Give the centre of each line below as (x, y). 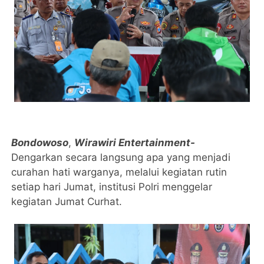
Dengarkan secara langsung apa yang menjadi (121, 157)
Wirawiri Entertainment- (135, 142)
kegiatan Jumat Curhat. (68, 201)
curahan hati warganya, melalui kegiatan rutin (119, 172)
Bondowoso (40, 142)
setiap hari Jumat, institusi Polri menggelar (112, 187)
